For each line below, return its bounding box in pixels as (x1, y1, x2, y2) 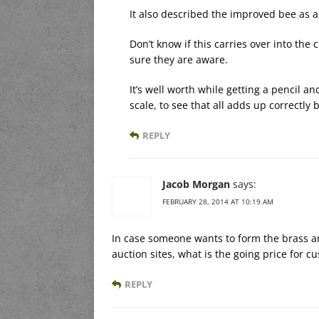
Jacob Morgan (162, 177, 230, 192)
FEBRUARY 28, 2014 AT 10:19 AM (162, 197, 273, 207)
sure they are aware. (130, 53, 228, 67)
